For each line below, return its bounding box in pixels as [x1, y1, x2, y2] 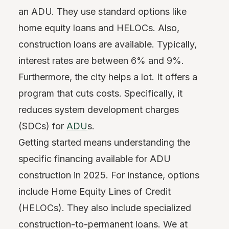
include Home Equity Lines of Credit [18, 186, 171, 197]
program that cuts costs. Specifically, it [18, 87, 182, 99]
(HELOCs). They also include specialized [18, 202, 191, 213]
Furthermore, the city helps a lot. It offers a [18, 71, 197, 82]
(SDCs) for [18, 120, 66, 131]
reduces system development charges [18, 104, 179, 115]
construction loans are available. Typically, [18, 38, 197, 50]
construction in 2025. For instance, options [18, 169, 199, 180]
